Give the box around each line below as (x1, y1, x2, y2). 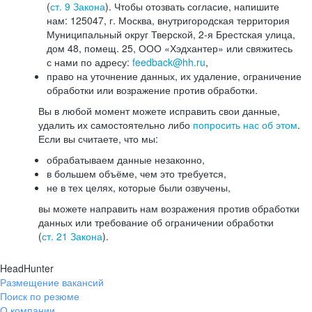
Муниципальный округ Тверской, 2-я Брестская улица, (47, 27, 295, 41)
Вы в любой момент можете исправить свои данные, (38, 104, 280, 118)
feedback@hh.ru (132, 55, 205, 69)
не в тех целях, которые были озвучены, (47, 180, 231, 194)
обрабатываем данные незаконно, (47, 153, 205, 166)
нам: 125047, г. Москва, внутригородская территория (47, 13, 290, 27)
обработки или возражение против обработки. (47, 83, 258, 97)
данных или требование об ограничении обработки (38, 215, 274, 229)
